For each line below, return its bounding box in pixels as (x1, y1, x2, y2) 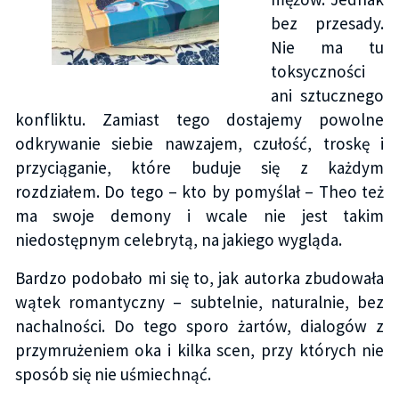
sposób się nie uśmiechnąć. (14, 363, 211, 386)
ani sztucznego (271, 85, 385, 107)
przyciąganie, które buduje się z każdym (14, 157, 385, 179)
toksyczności (271, 61, 365, 83)
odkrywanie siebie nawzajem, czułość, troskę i (14, 133, 385, 155)
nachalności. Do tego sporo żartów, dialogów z (14, 315, 385, 338)
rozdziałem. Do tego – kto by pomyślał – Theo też (14, 181, 385, 203)
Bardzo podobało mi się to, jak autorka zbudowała (14, 267, 385, 289)
